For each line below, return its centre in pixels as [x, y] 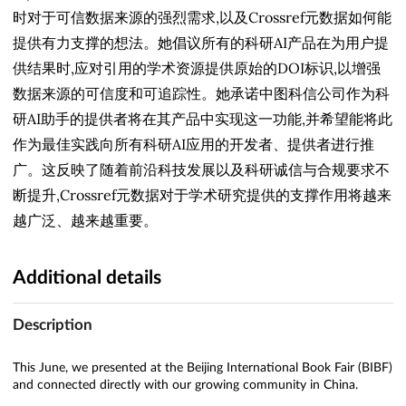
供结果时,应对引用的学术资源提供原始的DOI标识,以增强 [197, 68]
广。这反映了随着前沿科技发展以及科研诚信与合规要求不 [201, 169]
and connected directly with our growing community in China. [185, 385]
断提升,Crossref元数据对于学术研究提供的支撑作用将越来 [202, 194]
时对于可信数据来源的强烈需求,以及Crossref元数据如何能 [202, 17]
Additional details [87, 277]
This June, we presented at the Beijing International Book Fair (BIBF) [203, 367]
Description [53, 324]
